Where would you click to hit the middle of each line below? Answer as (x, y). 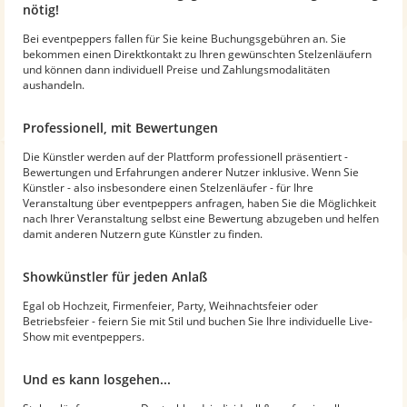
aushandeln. (54, 84)
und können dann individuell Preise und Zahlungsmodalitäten (176, 69)
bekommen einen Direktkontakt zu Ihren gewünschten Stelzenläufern (197, 54)
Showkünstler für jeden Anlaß (115, 276)
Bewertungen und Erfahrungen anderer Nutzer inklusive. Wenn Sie (191, 172)
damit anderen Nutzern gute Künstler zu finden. (143, 233)
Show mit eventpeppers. (84, 336)
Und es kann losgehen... (97, 379)
